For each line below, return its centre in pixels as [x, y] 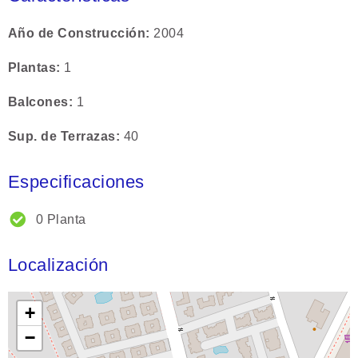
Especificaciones [76, 182]
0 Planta [61, 220]
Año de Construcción [77, 34]
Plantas [32, 68]
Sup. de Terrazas [62, 137]
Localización [58, 265]
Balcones [38, 102]
